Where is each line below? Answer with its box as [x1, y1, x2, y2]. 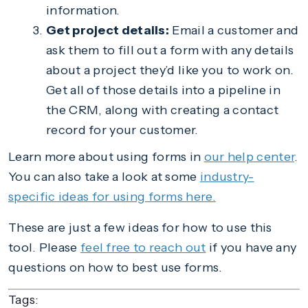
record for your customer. [46, 122, 199, 137]
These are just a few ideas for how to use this [8, 219, 272, 235]
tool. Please [8, 239, 80, 255]
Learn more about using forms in [8, 148, 204, 164]
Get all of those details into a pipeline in [46, 82, 280, 98]
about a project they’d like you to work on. [46, 62, 294, 78]
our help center [203, 148, 295, 164]
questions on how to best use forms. [8, 259, 223, 275]
